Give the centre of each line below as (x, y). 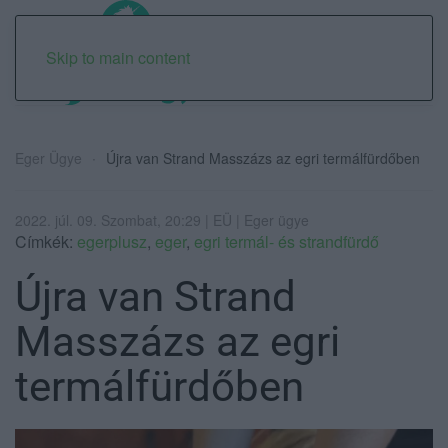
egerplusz (112, 241)
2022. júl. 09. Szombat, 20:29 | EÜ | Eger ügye (162, 219)
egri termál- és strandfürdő (286, 241)
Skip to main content (118, 57)
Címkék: (46, 241)
